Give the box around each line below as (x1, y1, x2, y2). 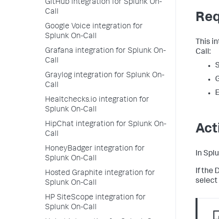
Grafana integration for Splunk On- (45, 47, 166, 55)
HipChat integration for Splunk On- (45, 121, 166, 129)
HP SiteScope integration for (45, 194, 146, 202)
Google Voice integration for (45, 23, 143, 31)
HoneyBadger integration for (45, 145, 145, 153)
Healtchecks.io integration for (45, 96, 149, 104)
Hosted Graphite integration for (45, 170, 155, 177)
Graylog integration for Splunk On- (45, 72, 164, 80)
